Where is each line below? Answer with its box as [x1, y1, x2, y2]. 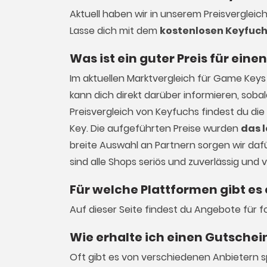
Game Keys [213, 72, 266, 85]
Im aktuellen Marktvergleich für [70, 72, 213, 85]
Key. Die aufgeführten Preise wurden [70, 122, 241, 135]
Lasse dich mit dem [70, 24, 160, 38]
